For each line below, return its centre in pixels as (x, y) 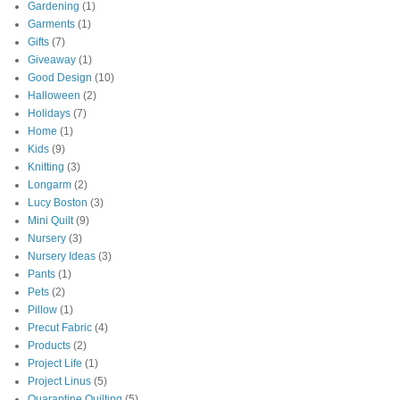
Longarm (50, 185)
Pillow (42, 310)
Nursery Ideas (62, 257)
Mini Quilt (50, 221)
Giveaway (52, 60)
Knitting (46, 167)
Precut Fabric (60, 328)
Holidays (49, 114)
